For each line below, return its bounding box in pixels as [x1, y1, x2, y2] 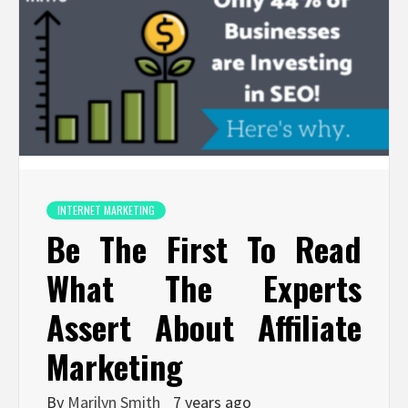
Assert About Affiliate [46, 302, 362, 352]
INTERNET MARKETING [57, 202, 155, 219]
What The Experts [46, 263, 362, 312]
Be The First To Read [46, 224, 362, 273]
